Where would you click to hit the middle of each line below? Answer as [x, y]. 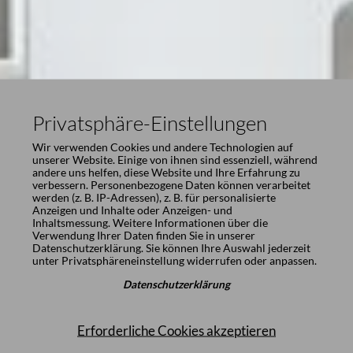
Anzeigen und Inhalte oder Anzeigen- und [132, 210]
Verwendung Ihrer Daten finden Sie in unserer [143, 235]
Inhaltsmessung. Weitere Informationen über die [150, 223]
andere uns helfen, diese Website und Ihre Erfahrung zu [166, 172]
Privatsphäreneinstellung [123, 260]
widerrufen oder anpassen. [250, 260]
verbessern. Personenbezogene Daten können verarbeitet [171, 185]
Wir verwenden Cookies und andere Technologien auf [162, 147]
